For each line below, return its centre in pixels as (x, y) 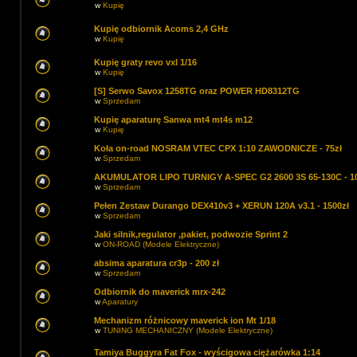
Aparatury (120, 302)
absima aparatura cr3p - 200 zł (157, 263)
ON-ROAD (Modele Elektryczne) (161, 244)
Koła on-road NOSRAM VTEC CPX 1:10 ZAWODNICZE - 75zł (218, 148)
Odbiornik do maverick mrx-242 (160, 292)
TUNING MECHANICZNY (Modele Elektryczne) (188, 330)
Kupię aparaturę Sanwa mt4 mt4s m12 (173, 120)
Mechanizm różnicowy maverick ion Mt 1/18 (185, 320)
